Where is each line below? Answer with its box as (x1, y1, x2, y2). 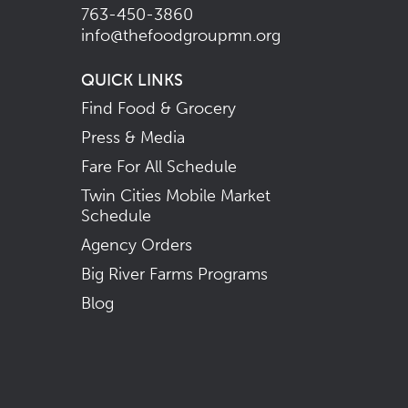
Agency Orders (81, 234, 192, 255)
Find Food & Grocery (81, 97, 236, 118)
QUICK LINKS (81, 69, 183, 90)
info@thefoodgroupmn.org (81, 25, 280, 46)
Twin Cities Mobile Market (81, 185, 270, 206)
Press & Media (81, 127, 185, 148)
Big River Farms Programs (81, 263, 268, 284)
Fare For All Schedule (81, 156, 237, 177)
